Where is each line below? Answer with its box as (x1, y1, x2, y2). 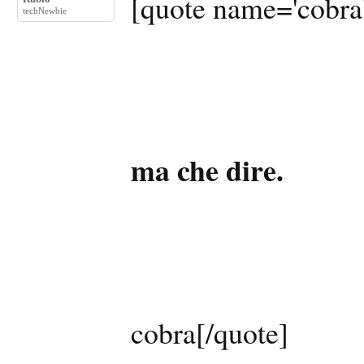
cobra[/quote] (131, 313, 288, 352)
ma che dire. (131, 149, 284, 191)
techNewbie (23, 6, 67, 15)
